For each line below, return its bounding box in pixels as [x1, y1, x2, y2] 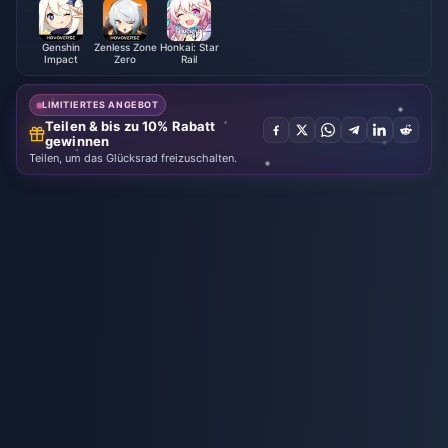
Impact [44, 53, 78, 66]
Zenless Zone [93, 41, 157, 54]
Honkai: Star [159, 41, 219, 54]
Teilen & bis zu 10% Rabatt [45, 118, 216, 135]
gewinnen [45, 133, 110, 150]
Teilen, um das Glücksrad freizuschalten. [29, 151, 237, 166]
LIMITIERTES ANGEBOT [42, 99, 159, 111]
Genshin [42, 41, 80, 54]
